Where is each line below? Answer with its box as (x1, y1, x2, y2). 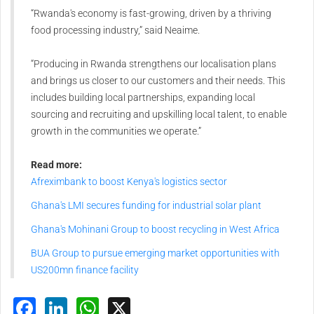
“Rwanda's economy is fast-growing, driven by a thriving (31, 8, 271, 20)
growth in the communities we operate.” (31, 125, 201, 137)
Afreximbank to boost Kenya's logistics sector (31, 176, 227, 188)
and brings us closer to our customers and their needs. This (31, 75, 285, 87)
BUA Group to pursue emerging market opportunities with (31, 247, 280, 259)
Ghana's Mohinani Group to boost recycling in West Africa (31, 224, 280, 235)
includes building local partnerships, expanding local (31, 92, 255, 104)
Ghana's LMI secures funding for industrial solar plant (31, 200, 261, 212)
